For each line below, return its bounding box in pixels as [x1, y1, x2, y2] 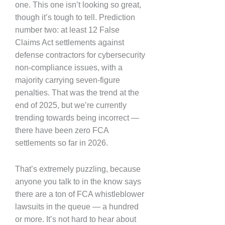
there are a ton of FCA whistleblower [15, 190, 144, 199]
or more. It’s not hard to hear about [15, 215, 136, 224]
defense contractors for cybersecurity [15, 51, 145, 59]
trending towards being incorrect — [15, 114, 139, 122]
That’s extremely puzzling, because [15, 165, 141, 174]
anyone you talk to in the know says [15, 177, 141, 186]
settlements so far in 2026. [15, 139, 108, 147]
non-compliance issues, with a [15, 63, 123, 72]
